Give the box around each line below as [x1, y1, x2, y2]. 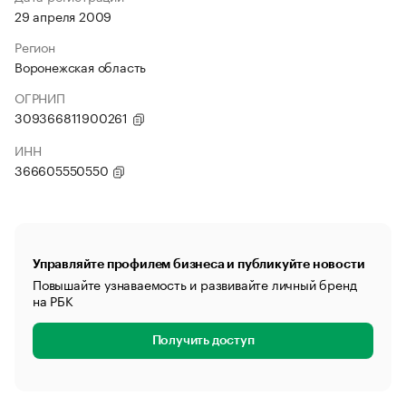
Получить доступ [151, 334, 255, 347]
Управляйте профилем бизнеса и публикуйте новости [33, 257, 365, 270]
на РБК [33, 290, 73, 310]
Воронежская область [14, 56, 147, 76]
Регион [14, 36, 55, 56]
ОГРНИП [14, 87, 65, 107]
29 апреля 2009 [14, 5, 112, 25]
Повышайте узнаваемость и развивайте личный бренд [33, 274, 357, 294]
